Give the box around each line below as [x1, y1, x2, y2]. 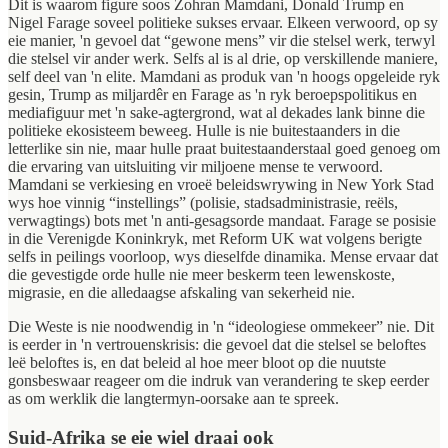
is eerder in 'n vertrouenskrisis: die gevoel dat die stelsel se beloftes [8, 335, 426, 353]
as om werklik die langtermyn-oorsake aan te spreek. [8, 389, 339, 407]
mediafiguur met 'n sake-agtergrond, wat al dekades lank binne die [8, 103, 425, 121]
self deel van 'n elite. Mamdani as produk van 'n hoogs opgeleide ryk [8, 67, 440, 85]
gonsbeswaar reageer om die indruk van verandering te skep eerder [8, 371, 429, 389]
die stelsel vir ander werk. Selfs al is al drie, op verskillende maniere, [8, 49, 438, 67]
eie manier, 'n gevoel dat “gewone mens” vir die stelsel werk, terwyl [8, 31, 435, 49]
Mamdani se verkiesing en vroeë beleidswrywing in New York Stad [8, 175, 434, 193]
